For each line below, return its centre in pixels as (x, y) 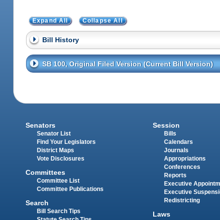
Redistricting (182, 200)
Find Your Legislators (67, 142)
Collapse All (102, 20)
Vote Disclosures (61, 158)
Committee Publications (70, 189)
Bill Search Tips (59, 211)
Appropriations (185, 158)
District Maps (56, 150)
